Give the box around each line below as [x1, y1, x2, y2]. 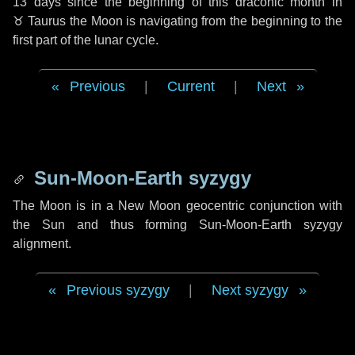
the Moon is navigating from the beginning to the [66, 14, 343, 28]
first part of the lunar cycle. [13, 33, 158, 47]
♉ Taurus [13, 14, 67, 28]
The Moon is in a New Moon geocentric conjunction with [13, 199, 342, 212]
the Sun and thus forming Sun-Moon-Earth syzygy [13, 218, 342, 231]
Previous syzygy [67, 282, 170, 298]
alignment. [13, 237, 71, 250]
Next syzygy [212, 282, 288, 298]
